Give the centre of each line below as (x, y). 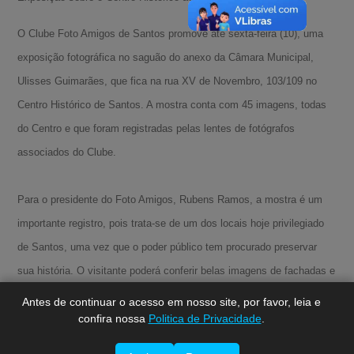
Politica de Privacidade (205, 318)
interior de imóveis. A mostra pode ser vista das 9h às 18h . (154, 294)
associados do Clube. (67, 152)
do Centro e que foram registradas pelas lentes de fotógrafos (156, 128)
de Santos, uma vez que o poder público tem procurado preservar (168, 247)
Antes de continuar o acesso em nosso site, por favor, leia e (171, 302)
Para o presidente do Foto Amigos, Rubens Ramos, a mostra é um (170, 199)
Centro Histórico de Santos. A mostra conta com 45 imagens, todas (172, 104)
